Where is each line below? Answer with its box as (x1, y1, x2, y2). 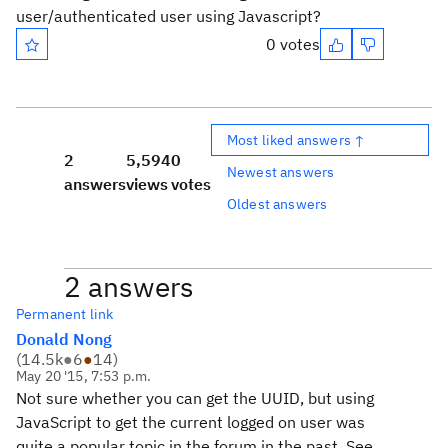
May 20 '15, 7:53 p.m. (16, 367, 152, 385)
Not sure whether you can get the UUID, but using (16, 388, 374, 408)
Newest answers (227, 162, 335, 181)
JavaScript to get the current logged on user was (16, 412, 365, 432)
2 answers (64, 268, 194, 305)
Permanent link (16, 305, 114, 323)
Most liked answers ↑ (227, 130, 366, 149)
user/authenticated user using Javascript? (16, 6, 321, 26)
